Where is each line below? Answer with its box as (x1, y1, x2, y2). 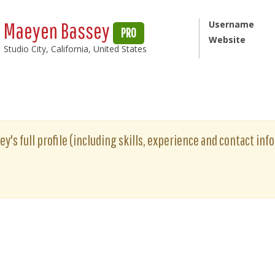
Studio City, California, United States (4, 43, 147, 55)
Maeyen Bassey (4, 18, 114, 43)
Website (208, 34, 246, 45)
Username (208, 18, 254, 30)
